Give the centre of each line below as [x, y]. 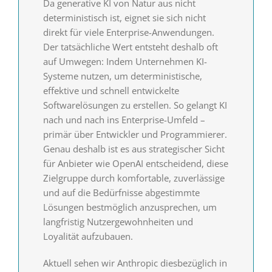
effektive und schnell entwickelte [111, 91]
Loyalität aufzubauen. [88, 236]
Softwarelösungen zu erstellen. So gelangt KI [135, 105]
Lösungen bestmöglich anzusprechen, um [130, 207]
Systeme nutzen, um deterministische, [122, 76]
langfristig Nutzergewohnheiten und [118, 222]
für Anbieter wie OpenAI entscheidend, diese [135, 164]
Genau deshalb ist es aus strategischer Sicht [134, 149]
